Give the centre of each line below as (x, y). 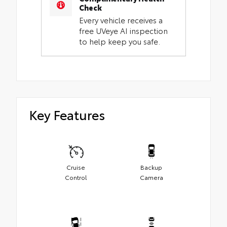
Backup (151, 167)
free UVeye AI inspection (124, 31)
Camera (151, 177)
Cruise (76, 167)
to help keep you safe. (120, 41)
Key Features (67, 114)
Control (76, 177)
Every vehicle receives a (121, 20)
